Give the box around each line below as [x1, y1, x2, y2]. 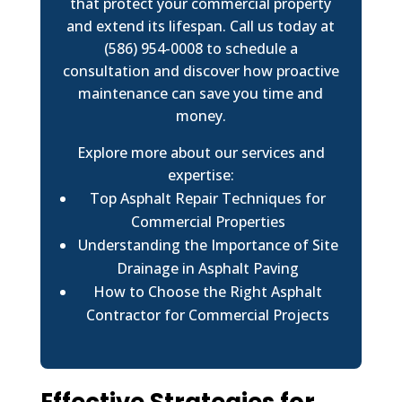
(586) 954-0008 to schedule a [103, 38, 298, 58]
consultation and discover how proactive [62, 60, 339, 81]
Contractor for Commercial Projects [86, 304, 330, 325]
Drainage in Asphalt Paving [117, 258, 300, 278]
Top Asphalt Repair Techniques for [90, 188, 327, 208]
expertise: [167, 164, 234, 185]
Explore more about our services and [76, 142, 325, 162]
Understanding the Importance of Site [77, 234, 338, 255]
